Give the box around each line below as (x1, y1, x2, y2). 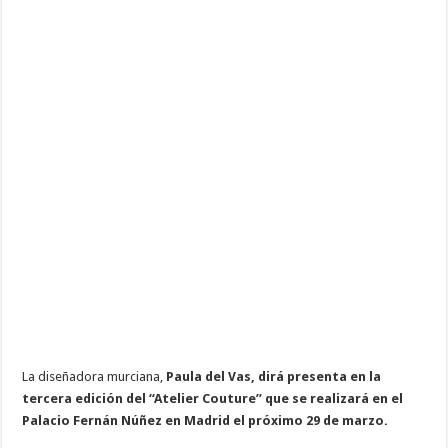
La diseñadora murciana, (22, 368, 167, 384)
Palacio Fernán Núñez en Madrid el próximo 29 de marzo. (22, 412, 389, 428)
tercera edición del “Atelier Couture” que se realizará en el (22, 390, 404, 406)
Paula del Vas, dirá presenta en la (166, 368, 382, 384)
